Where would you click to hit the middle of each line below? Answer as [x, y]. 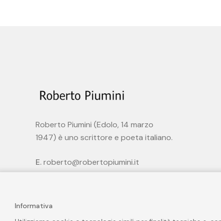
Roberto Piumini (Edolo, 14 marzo [94, 125]
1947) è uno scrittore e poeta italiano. [104, 137]
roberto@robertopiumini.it [91, 162]
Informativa [34, 205]
